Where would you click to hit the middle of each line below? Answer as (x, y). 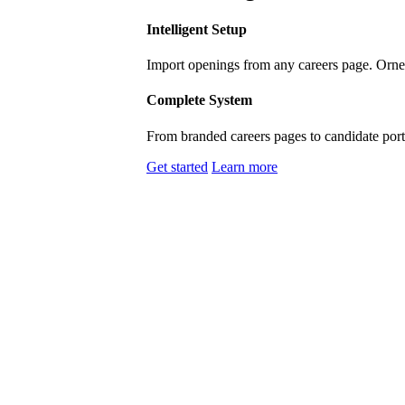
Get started (177, 166)
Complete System (199, 100)
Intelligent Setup (197, 29)
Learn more (245, 166)
